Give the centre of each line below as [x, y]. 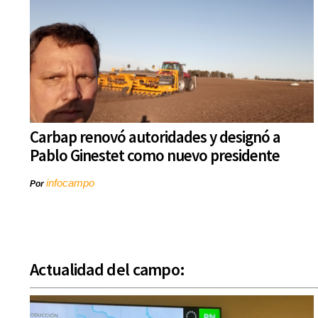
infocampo [70, 183]
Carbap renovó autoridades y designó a [155, 137]
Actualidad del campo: [108, 270]
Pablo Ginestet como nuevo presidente [155, 155]
